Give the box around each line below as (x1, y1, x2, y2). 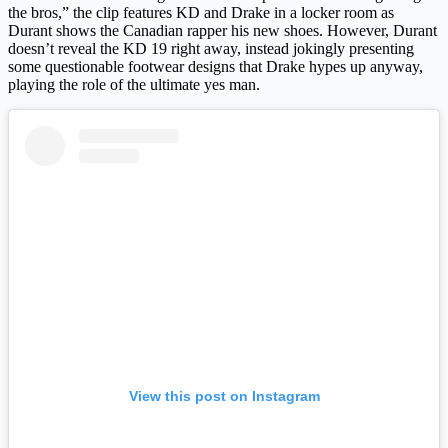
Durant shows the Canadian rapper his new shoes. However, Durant (8, 21, 437, 39)
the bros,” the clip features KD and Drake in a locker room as (8, 3, 394, 21)
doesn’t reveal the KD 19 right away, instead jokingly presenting (8, 39, 414, 57)
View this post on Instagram (128, 388, 320, 405)
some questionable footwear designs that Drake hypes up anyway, (8, 57, 423, 75)
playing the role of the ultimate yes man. (8, 75, 260, 93)
